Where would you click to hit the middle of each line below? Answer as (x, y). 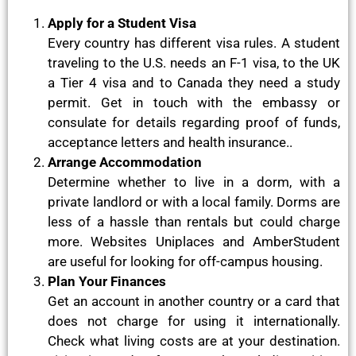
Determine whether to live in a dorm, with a (194, 182)
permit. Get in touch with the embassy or (194, 103)
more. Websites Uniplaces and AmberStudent (194, 242)
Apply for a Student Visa (122, 23)
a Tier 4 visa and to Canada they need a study (194, 83)
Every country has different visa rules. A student (194, 43)
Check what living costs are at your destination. (194, 341)
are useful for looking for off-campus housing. (185, 262)
